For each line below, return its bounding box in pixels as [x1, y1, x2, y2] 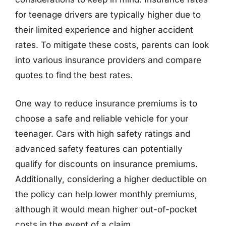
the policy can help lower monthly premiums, [15, 189, 197, 199]
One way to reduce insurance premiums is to [15, 98, 197, 108]
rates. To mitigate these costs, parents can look [15, 40, 209, 50]
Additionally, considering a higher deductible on [15, 174, 207, 184]
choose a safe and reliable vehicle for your [15, 113, 188, 124]
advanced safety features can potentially [15, 143, 183, 154]
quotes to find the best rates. [15, 70, 133, 80]
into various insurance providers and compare [15, 55, 201, 65]
